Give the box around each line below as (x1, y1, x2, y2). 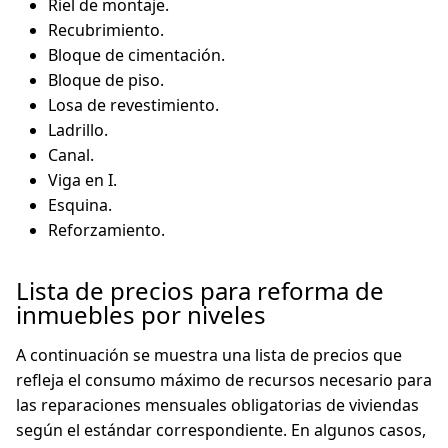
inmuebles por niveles (16, 298, 266, 331)
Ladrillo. (48, 119, 108, 141)
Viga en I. (48, 169, 117, 191)
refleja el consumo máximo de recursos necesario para (16, 369, 432, 391)
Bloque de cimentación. (48, 44, 225, 66)
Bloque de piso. (48, 69, 164, 91)
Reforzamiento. (48, 219, 165, 241)
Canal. (48, 144, 94, 166)
